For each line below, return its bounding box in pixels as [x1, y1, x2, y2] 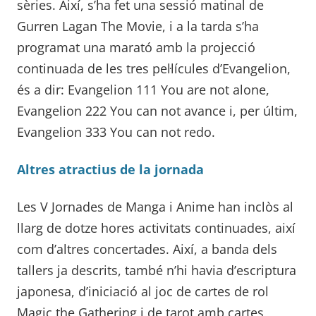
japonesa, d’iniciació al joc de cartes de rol [17, 283, 269, 300]
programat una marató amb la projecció [17, 39, 255, 56]
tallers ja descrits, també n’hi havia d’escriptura [17, 262, 296, 279]
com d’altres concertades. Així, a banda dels [17, 241, 277, 258]
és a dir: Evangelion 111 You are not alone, [17, 81, 269, 99]
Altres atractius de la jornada [17, 161, 204, 178]
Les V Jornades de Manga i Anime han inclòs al [17, 198, 293, 216]
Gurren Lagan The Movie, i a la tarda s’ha [17, 18, 259, 35]
